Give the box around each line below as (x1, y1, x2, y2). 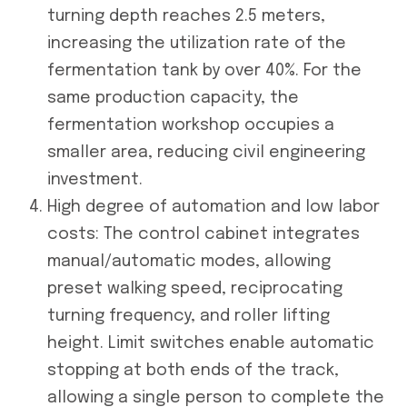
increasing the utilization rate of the (47, 35, 346, 52)
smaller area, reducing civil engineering (47, 144, 365, 161)
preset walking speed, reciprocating (47, 280, 342, 297)
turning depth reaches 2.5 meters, (47, 7, 325, 25)
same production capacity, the (47, 89, 299, 106)
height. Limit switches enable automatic (47, 334, 374, 352)
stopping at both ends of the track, (47, 362, 339, 379)
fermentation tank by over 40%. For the (47, 62, 362, 79)
